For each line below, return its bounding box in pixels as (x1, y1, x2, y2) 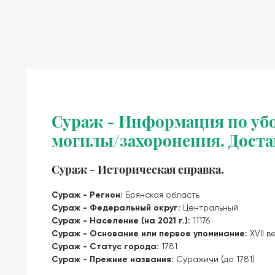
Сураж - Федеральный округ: (52, 203, 183, 213)
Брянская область (125, 190, 199, 199)
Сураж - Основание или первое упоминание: (52, 228, 250, 239)
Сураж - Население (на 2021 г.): (52, 215, 193, 226)
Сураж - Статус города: (52, 241, 161, 252)
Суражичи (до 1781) (176, 254, 255, 264)
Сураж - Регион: (52, 190, 125, 200)
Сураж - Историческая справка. (52, 162, 224, 176)
